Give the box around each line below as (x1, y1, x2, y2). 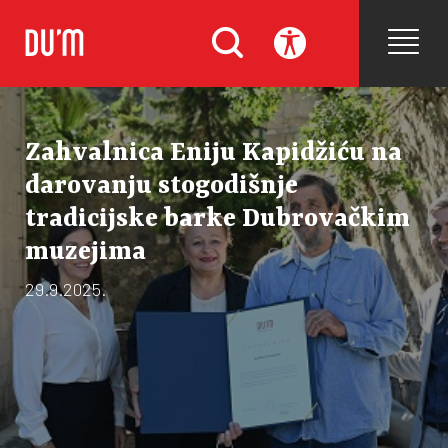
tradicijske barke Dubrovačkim (25, 204, 410, 234)
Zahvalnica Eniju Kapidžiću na (25, 138, 402, 168)
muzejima (25, 237, 146, 267)
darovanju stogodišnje (25, 171, 298, 201)
